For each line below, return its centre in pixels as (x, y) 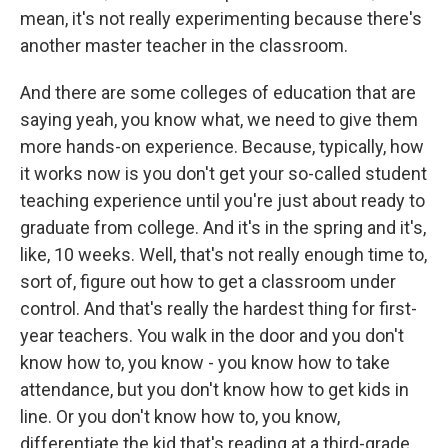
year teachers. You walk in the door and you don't (212, 335)
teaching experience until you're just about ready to (222, 200)
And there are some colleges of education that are (218, 92)
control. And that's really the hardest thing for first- (218, 308)
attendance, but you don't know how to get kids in (214, 389)
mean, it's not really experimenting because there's (221, 18)
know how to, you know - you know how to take (205, 362)
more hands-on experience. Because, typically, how (222, 146)
